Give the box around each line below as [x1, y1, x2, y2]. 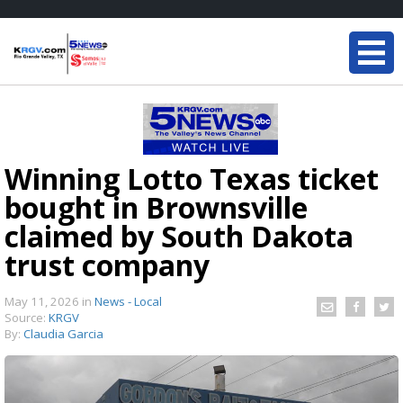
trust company [4, 246, 210, 284]
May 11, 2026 [4, 293, 82, 309]
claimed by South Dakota [4, 217, 354, 255]
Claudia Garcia [23, 326, 103, 342]
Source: [4, 309, 49, 326]
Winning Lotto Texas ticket [4, 159, 379, 198]
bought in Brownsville [4, 188, 308, 227]
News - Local [94, 293, 162, 309]
